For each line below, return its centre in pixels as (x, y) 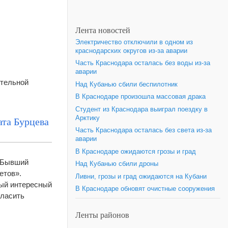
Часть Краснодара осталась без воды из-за (143, 63)
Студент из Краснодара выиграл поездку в (141, 109)
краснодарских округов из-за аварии (131, 51)
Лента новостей (103, 30)
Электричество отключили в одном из (134, 42)
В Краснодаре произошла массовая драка (140, 97)
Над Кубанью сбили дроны (117, 164)
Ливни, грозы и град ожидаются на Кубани (141, 176)
